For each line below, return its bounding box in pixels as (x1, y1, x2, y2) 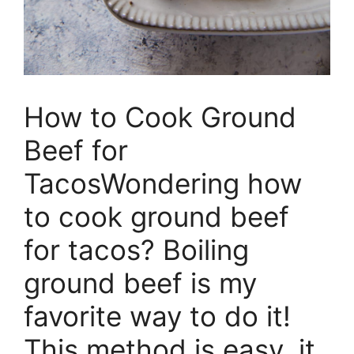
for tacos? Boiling (24, 233, 249, 267)
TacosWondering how (24, 167, 302, 201)
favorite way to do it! (24, 299, 291, 333)
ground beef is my (24, 266, 257, 300)
